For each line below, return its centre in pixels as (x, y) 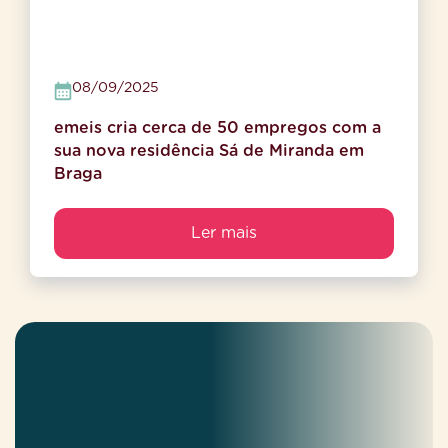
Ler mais (224, 232)
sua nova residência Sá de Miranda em (209, 150)
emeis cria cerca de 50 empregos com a (217, 127)
